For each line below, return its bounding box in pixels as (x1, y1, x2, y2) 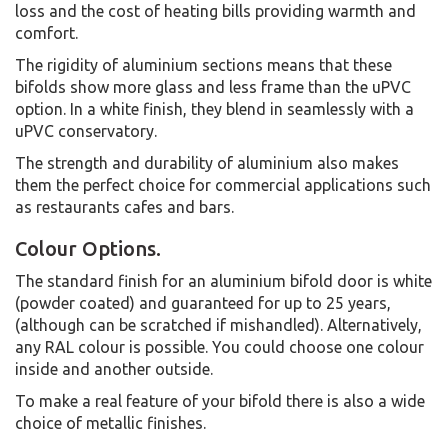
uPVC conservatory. (15, 121, 157, 140)
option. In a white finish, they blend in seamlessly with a (15, 99, 414, 118)
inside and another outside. (15, 359, 213, 378)
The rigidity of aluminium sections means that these (15, 55, 392, 74)
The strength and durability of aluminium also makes (15, 153, 399, 172)
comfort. (15, 23, 78, 42)
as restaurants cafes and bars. (15, 197, 234, 216)
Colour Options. (15, 236, 161, 260)
